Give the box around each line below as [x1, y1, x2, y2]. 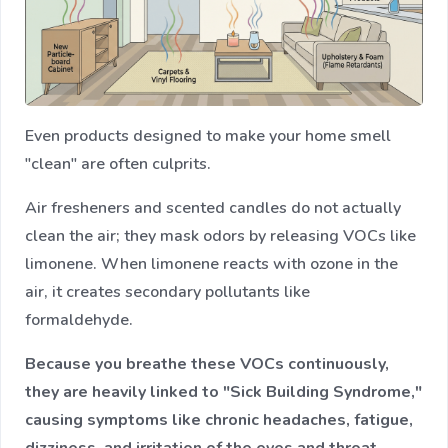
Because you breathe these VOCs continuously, [25, 352, 389, 375]
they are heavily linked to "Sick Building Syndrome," [25, 380, 422, 403]
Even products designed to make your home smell [25, 124, 391, 147]
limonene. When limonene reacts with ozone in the [25, 252, 398, 275]
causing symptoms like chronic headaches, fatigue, [25, 408, 413, 431]
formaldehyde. [25, 308, 137, 331]
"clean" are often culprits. [25, 152, 215, 175]
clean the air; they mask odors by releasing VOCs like [25, 224, 416, 247]
